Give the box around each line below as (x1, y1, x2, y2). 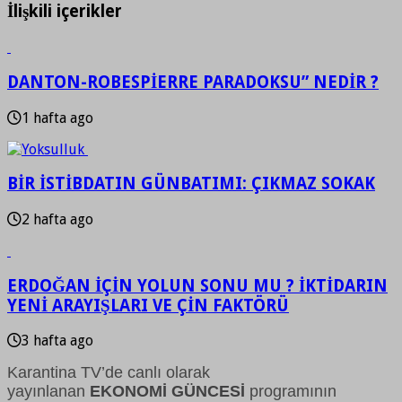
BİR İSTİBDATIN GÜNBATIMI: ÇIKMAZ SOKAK (7, 174, 375, 194)
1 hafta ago (22, 109, 93, 127)
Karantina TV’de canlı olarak (7, 363, 210, 382)
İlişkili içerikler (7, 2, 122, 22)
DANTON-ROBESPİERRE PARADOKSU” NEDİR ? (7, 72, 379, 92)
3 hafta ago (22, 332, 93, 350)
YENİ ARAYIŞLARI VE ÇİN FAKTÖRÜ (7, 295, 289, 315)
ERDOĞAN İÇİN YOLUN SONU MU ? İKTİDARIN (7, 275, 388, 295)
